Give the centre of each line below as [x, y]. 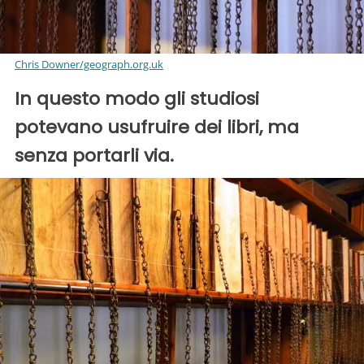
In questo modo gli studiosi [137, 99]
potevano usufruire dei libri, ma [157, 128]
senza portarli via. [94, 156]
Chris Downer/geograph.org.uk [89, 65]
